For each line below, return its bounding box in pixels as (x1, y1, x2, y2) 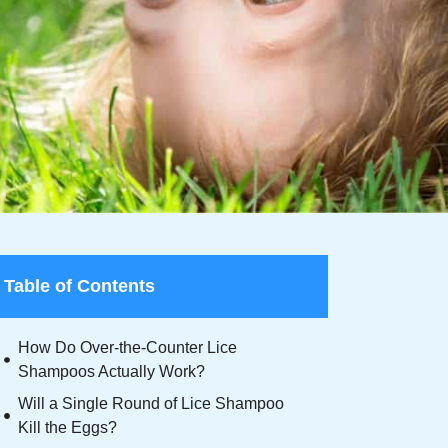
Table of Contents (4, 276, 155, 296)
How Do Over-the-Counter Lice (17, 339, 237, 356)
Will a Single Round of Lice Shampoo (18, 395, 285, 412)
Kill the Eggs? (18, 419, 118, 436)
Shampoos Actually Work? (17, 363, 205, 380)
